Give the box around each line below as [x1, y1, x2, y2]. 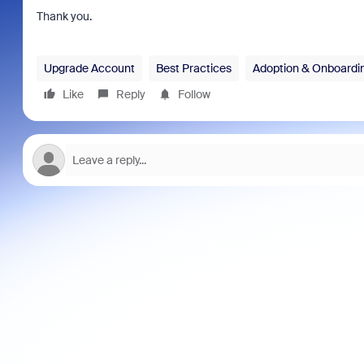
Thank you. [36, 9, 92, 24]
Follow [177, 87, 210, 102]
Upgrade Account [43, 61, 135, 76]
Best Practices [155, 61, 232, 76]
